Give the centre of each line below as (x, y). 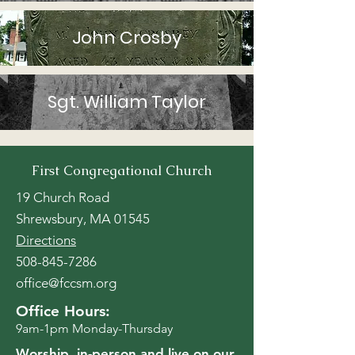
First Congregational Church (122, 170)
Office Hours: (63, 311)
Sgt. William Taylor (127, 102)
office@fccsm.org (66, 283)
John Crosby (127, 38)
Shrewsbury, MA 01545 (83, 219)
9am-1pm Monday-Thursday (94, 328)
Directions (46, 240)
